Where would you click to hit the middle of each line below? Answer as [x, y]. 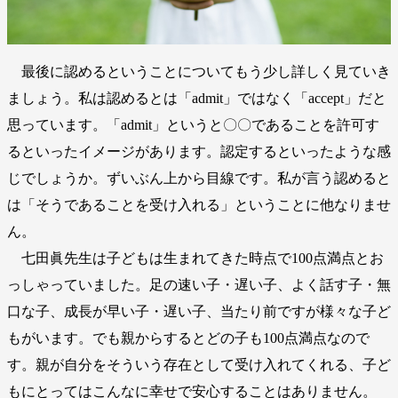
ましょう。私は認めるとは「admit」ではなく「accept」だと [197, 99]
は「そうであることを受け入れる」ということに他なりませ [199, 205]
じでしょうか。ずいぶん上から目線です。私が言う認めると [199, 179]
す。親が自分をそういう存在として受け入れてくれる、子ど [199, 365]
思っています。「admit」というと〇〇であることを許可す [193, 125]
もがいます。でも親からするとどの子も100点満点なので [188, 338]
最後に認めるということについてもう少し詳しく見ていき [199, 72]
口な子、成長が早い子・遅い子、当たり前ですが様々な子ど [199, 312]
